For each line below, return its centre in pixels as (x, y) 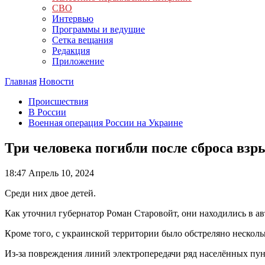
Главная (21, 81)
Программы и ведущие (98, 29)
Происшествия (58, 101)
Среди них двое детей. (50, 193)
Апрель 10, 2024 (60, 173)
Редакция (71, 51)
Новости (56, 81)
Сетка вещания (83, 40)
